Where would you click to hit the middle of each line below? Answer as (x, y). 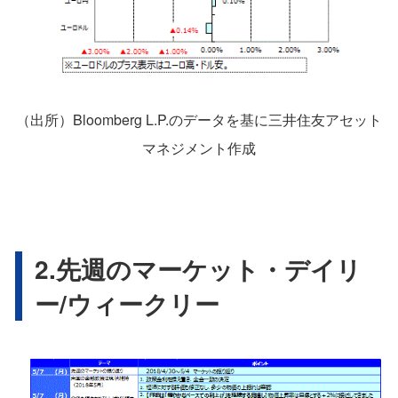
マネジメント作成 (199, 147)
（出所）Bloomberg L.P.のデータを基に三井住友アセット (199, 119)
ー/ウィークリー (127, 303)
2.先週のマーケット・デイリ (198, 268)
